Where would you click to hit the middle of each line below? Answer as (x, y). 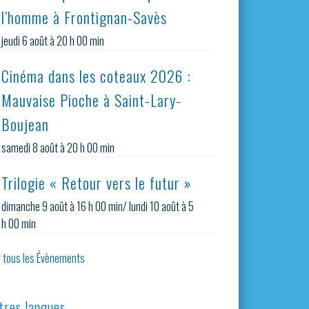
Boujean (26, 124)
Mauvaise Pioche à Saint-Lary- (92, 100)
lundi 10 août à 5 (162, 206)
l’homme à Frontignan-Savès (84, 17)
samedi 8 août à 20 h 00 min (58, 147)
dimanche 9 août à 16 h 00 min (62, 206)
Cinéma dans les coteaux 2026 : (97, 76)
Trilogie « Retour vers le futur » (97, 182)
